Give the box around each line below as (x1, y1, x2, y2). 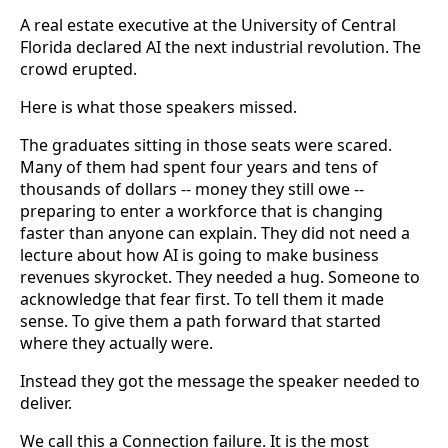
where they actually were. (20, 331, 213, 354)
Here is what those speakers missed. (20, 95, 297, 118)
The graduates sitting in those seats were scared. (20, 133, 392, 156)
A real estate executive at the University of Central (20, 13, 396, 36)
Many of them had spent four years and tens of (20, 155, 378, 178)
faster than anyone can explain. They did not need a (20, 221, 410, 244)
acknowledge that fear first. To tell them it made (20, 287, 384, 310)
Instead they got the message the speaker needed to (20, 369, 420, 392)
